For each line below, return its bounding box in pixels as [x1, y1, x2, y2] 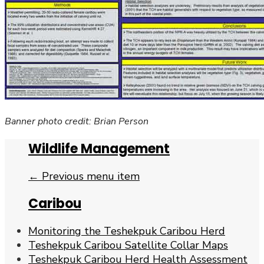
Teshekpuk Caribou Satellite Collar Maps [28, 238, 228, 253]
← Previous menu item [28, 169, 140, 183]
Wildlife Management [28, 139, 170, 158]
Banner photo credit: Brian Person [5, 115, 148, 128]
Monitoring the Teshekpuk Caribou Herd [28, 224, 225, 239]
